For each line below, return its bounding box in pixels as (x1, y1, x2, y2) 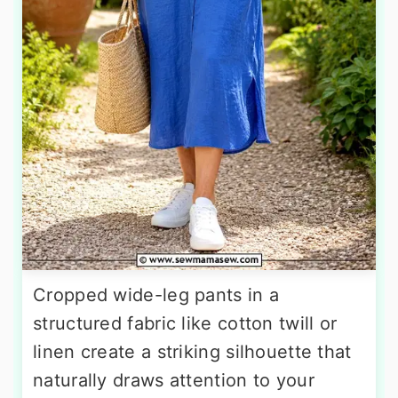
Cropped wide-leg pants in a (33, 283, 280, 306)
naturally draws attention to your (33, 369, 314, 391)
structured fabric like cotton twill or (33, 312, 338, 334)
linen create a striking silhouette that (33, 340, 352, 362)
